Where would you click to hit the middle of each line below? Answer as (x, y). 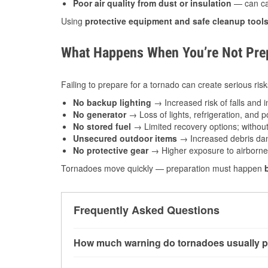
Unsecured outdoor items (125, 138)
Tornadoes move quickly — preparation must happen (163, 168)
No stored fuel (102, 127)
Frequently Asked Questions (147, 210)
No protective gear (111, 150)
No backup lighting (112, 103)
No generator (100, 115)
